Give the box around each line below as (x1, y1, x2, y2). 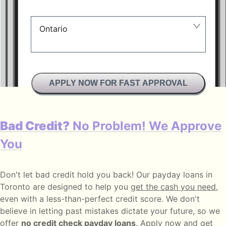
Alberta (40, 85, 69, 96)
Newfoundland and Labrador (40, 213, 150, 223)
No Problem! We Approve (70, 118, 221, 133)
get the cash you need (131, 181, 216, 192)
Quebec (40, 191, 70, 202)
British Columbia (40, 64, 103, 75)
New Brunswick (40, 128, 99, 138)
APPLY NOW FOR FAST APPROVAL (48, 78, 188, 87)
